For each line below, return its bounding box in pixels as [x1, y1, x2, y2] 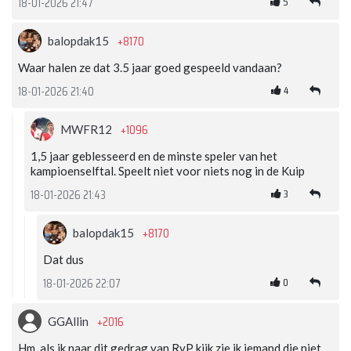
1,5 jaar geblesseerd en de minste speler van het [31, 149, 277, 164]
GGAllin [48, 314, 91, 329]
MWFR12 [60, 122, 114, 137]
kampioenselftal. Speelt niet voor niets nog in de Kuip [31, 164, 305, 179]
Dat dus [43, 252, 84, 267]
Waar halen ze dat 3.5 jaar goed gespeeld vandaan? [18, 60, 282, 75]
